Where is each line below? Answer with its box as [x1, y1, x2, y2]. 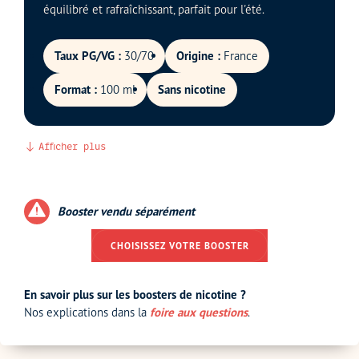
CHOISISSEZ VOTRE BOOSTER [110, 240, 249, 252]
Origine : [176, 48, 224, 64]
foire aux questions [150, 305, 248, 321]
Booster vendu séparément [58, 204, 195, 220]
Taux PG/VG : [54, 48, 121, 64]
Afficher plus [38, 141, 106, 153]
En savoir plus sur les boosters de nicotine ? [24, 287, 246, 303]
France [224, 48, 258, 64]
